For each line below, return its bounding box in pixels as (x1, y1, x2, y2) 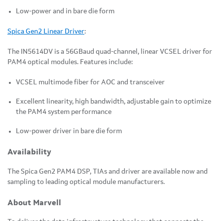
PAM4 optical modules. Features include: (7, 59, 133, 66)
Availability (7, 148, 51, 157)
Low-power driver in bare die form (16, 128, 122, 135)
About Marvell (7, 198, 61, 207)
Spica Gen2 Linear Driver (7, 28, 84, 36)
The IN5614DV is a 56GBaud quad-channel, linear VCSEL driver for (7, 48, 212, 56)
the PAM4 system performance (16, 109, 111, 116)
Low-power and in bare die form (16, 8, 114, 15)
